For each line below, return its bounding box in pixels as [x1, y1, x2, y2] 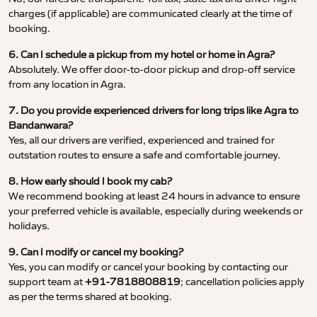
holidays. [8, 219, 50, 233]
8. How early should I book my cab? [8, 175, 172, 188]
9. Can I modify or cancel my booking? [8, 246, 183, 259]
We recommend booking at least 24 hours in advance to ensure [8, 190, 300, 203]
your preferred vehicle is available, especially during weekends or [8, 204, 303, 218]
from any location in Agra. [8, 78, 126, 91]
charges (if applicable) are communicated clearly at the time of [8, 7, 292, 21]
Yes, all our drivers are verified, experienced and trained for [8, 134, 275, 147]
